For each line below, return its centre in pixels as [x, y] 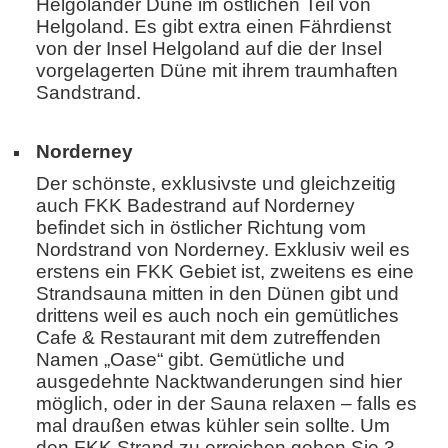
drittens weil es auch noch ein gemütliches [217, 316]
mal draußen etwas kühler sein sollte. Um [213, 426]
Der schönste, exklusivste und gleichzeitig [216, 184]
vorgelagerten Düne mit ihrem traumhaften [217, 71]
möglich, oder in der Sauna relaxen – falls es [226, 404]
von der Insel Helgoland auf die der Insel [209, 49]
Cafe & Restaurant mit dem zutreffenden [208, 338]
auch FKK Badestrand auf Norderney [195, 206]
